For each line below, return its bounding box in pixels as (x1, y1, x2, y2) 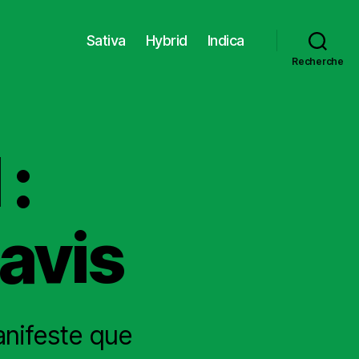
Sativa (86, 31, 126, 49)
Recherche (292, 55, 344, 67)
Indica (207, 31, 244, 49)
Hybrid (145, 31, 188, 49)
